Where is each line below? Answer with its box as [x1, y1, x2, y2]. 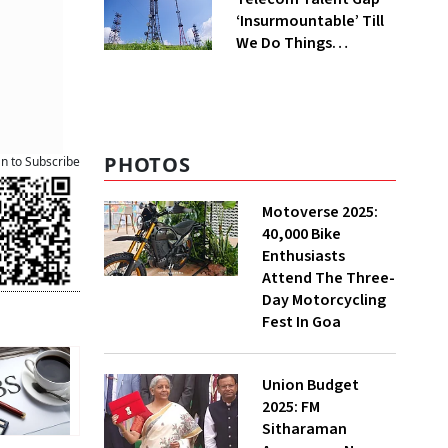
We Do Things [235, 32, 332, 54]
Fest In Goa [262, 311, 341, 333]
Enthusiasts [262, 245, 345, 267]
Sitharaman [262, 418, 347, 440]
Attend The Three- [262, 267, 395, 289]
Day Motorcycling [262, 289, 386, 311]
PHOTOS [104, 151, 191, 178]
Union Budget [262, 374, 359, 396]
